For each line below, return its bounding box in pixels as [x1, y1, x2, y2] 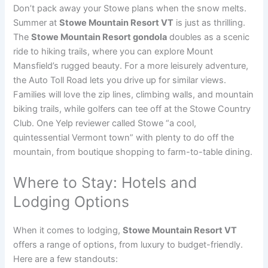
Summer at [13, 17, 60, 28]
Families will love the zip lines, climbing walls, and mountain [13, 89, 254, 100]
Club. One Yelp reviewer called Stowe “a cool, [13, 117, 197, 129]
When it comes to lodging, [13, 225, 123, 236]
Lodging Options [13, 193, 130, 211]
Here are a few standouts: [13, 254, 118, 265]
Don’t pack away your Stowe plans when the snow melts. [13, 2, 247, 14]
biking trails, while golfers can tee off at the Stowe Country [13, 103, 251, 114]
